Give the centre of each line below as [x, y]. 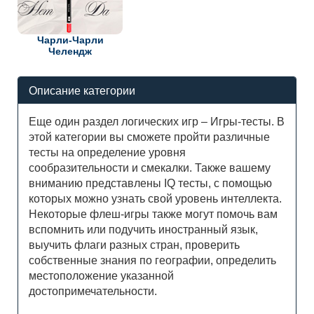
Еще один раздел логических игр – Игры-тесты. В [157, 122]
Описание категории [82, 90]
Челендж [70, 52]
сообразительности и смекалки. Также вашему [150, 168]
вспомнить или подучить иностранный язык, [143, 230]
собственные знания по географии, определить [152, 261]
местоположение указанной [101, 276]
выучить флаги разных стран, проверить [134, 245]
